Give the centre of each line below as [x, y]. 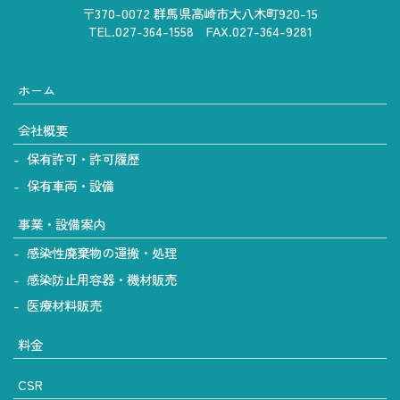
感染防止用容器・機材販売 [102, 279]
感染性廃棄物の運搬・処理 [102, 253]
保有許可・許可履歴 [83, 159]
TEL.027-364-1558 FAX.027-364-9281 [200, 30]
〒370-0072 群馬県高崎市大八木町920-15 [200, 12]
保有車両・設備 [71, 185]
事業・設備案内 [62, 224]
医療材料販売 [64, 305]
